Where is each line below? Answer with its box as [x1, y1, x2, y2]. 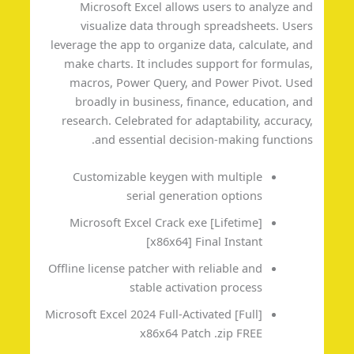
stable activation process [176, 279, 310, 296]
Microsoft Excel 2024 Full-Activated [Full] [92, 306, 310, 322]
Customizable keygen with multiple [119, 168, 310, 185]
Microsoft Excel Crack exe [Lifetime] [116, 214, 310, 231]
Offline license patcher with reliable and [95, 260, 310, 277]
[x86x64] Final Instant [193, 233, 310, 250]
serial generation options [173, 187, 310, 204]
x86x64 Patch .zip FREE [186, 325, 310, 341]
